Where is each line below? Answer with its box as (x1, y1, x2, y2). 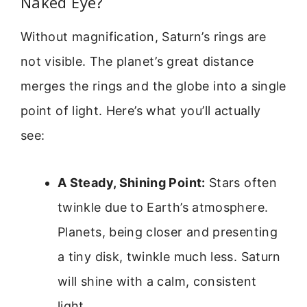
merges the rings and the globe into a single (21, 79, 286, 94)
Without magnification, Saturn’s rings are (21, 29, 267, 45)
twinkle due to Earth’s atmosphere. (58, 199, 269, 214)
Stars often (205, 175, 277, 190)
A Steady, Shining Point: (58, 175, 206, 190)
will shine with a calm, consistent (58, 273, 257, 288)
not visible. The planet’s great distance (21, 54, 254, 69)
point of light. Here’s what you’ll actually (21, 103, 261, 119)
